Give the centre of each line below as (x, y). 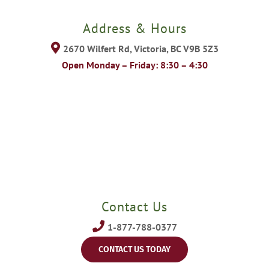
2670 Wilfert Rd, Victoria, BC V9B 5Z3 (141, 49)
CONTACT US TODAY (134, 249)
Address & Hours (134, 28)
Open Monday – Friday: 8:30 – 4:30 (134, 65)
